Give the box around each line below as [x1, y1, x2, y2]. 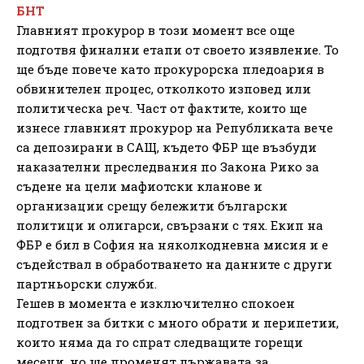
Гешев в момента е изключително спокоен [16, 294, 295, 311]
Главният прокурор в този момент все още [16, 21, 295, 38]
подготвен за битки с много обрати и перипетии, [16, 314, 339, 331]
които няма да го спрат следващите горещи [16, 333, 303, 350]
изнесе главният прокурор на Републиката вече [16, 119, 333, 136]
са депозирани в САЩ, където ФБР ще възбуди [16, 138, 317, 155]
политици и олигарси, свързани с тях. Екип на [16, 216, 323, 233]
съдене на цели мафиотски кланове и [16, 177, 262, 194]
